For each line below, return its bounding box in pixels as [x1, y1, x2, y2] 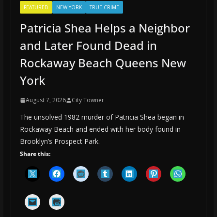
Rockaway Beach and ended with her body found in [19, 124, 181, 134]
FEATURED [23, 4, 48, 11]
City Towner [71, 96, 104, 105]
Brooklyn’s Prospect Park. [19, 137, 100, 146]
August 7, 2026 [25, 96, 66, 105]
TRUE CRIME [89, 4, 119, 11]
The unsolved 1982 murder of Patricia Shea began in [19, 112, 184, 122]
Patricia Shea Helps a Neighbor [19, 20, 190, 36]
